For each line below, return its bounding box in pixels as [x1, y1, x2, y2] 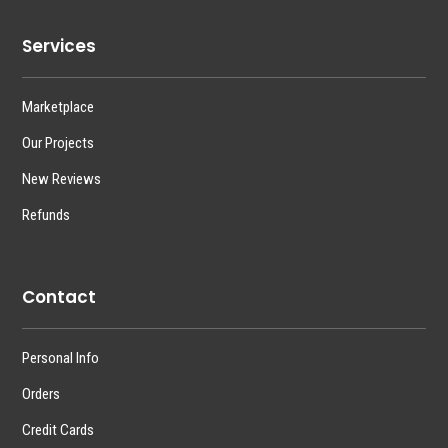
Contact [22, 284, 97, 309]
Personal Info [22, 348, 100, 367]
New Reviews [22, 169, 102, 188]
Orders [22, 384, 61, 403]
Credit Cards [22, 420, 95, 439]
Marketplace [22, 97, 95, 116]
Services [22, 33, 97, 58]
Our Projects [22, 133, 95, 152]
